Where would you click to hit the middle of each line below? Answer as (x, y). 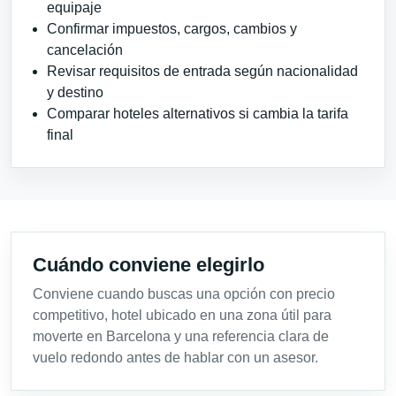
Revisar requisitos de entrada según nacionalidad (202, 71)
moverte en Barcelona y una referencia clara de (181, 336)
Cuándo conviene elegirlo (148, 264)
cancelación (85, 49)
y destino (75, 92)
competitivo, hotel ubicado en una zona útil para (182, 315)
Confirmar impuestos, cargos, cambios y (172, 28)
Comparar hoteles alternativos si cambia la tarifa (198, 113)
